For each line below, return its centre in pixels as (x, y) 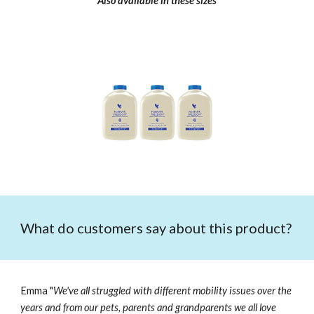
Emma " (37, 291)
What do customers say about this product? (156, 228)
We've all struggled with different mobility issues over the (173, 291)
